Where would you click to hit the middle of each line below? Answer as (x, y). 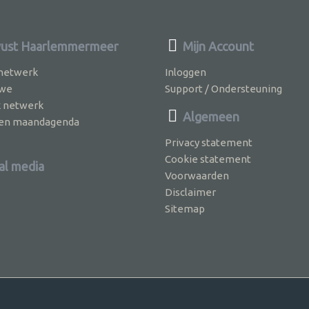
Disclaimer (190, 192)
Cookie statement (208, 159)
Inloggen (186, 72)
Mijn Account (217, 46)
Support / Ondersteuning (223, 88)
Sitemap (185, 208)
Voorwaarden (197, 175)
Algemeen (210, 116)
